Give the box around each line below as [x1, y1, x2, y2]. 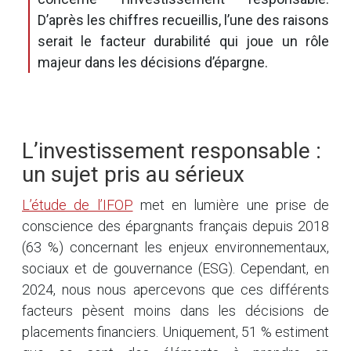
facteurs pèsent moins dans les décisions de [22, 302, 329, 319]
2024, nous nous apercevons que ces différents [22, 281, 329, 298]
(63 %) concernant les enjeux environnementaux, [22, 239, 329, 255]
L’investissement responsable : [22, 138, 321, 164]
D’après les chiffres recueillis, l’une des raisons [38, 12, 329, 28]
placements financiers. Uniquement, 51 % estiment [22, 324, 329, 340]
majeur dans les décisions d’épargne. [38, 54, 268, 71]
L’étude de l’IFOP [22, 197, 133, 213]
